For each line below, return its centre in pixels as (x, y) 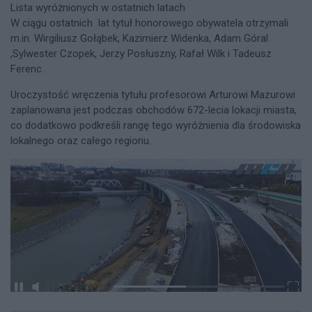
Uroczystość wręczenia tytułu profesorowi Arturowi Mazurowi (153, 95)
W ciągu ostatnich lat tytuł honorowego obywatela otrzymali (149, 23)
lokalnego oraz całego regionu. (81, 141)
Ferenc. (29, 69)
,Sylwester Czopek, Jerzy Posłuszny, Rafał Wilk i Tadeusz (141, 54)
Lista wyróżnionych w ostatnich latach (98, 8)
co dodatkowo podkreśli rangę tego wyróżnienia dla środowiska (156, 126)
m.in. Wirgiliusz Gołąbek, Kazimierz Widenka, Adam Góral (139, 39)
